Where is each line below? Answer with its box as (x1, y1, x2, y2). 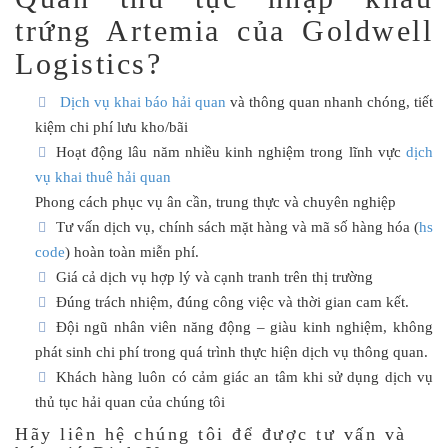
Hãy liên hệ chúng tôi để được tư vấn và (15, 424, 407, 444)
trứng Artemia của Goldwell (15, 14, 433, 47)
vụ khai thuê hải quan (34, 169, 171, 185)
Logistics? (15, 47, 162, 80)
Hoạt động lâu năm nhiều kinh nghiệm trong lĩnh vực (55, 144, 406, 160)
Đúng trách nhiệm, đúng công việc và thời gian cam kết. (55, 294, 409, 310)
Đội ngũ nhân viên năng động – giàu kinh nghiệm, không (55, 319, 433, 335)
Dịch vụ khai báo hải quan (60, 94, 227, 110)
